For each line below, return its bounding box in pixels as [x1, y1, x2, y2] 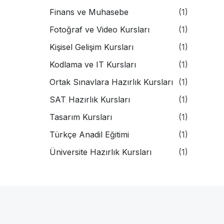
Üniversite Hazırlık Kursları [49, 146, 151, 157]
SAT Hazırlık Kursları [49, 94, 130, 104]
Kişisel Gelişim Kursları [49, 41, 133, 52]
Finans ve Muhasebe [49, 6, 128, 17]
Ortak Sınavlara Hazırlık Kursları [49, 76, 173, 87]
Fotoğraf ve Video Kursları [49, 24, 149, 34]
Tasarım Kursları [49, 111, 112, 122]
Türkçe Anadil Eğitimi [49, 129, 129, 139]
